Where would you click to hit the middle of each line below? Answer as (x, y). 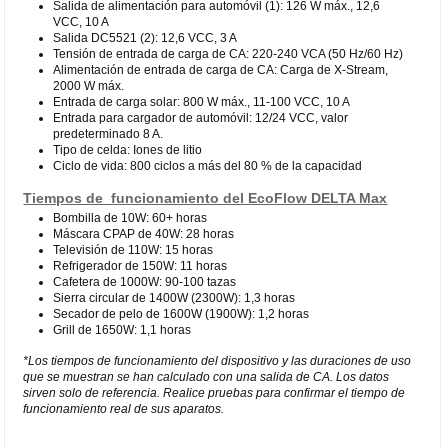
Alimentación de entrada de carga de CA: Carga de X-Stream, (221, 69)
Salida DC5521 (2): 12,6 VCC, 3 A (145, 37)
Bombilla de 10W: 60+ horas (130, 217)
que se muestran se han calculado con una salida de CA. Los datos (206, 376)
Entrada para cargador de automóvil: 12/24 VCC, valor (201, 117)
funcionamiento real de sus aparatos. (124, 408)
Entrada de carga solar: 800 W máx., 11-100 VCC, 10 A (202, 101)
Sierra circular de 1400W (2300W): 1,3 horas (174, 297)
